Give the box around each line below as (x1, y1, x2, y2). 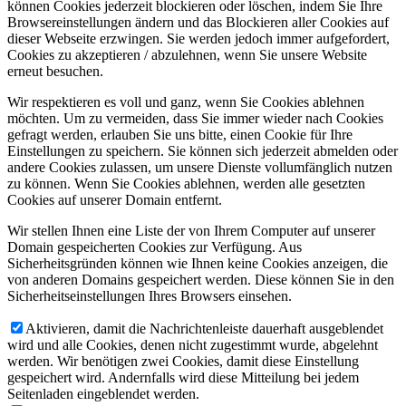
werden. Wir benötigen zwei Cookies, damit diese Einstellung (7, 353, 359, 369)
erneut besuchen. (7, 63, 103, 79)
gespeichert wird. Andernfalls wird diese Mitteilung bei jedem (7, 369, 359, 385)
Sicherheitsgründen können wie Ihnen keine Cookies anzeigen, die (7, 255, 388, 271)
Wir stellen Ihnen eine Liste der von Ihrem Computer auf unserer (7, 222, 375, 238)
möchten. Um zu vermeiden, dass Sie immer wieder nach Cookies (7, 110, 383, 126)
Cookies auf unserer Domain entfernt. (7, 191, 222, 208)
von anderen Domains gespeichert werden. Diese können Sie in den (7, 271, 394, 287)
